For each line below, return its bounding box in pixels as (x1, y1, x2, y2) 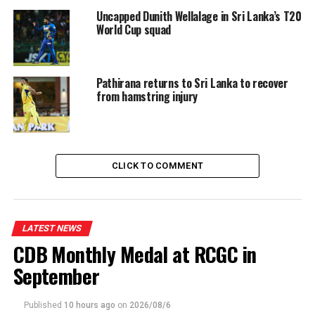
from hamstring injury (96, 88, 198, 105)
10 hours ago (63, 300, 115, 311)
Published (23, 300, 62, 311)
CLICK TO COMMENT (111, 160, 204, 172)
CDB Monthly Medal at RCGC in (13, 239, 257, 269)
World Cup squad (96, 21, 172, 39)
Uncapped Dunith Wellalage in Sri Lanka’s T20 (96, 8, 302, 25)
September (13, 261, 100, 291)
